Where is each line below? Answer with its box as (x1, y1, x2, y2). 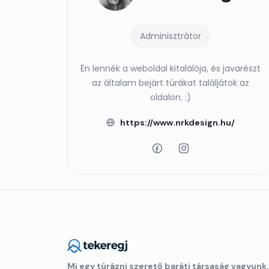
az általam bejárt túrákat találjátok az (91, 77, 249, 89)
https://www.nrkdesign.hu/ (120, 117, 235, 128)
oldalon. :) (150, 91, 191, 104)
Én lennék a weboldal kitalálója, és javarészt (80, 62, 261, 75)
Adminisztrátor (139, 30, 201, 43)
